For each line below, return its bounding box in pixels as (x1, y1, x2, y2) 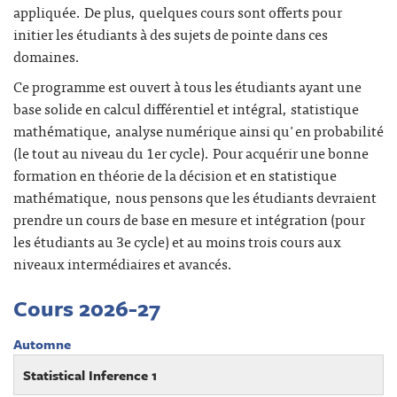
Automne (13, 333, 71, 354)
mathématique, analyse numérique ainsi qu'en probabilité (13, 119, 384, 143)
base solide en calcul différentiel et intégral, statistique (13, 97, 359, 121)
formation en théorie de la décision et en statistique (13, 163, 337, 187)
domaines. (13, 43, 81, 67)
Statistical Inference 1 (23, 364, 157, 385)
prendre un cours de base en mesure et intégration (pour (13, 207, 365, 231)
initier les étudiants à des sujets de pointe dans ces (13, 21, 328, 45)
